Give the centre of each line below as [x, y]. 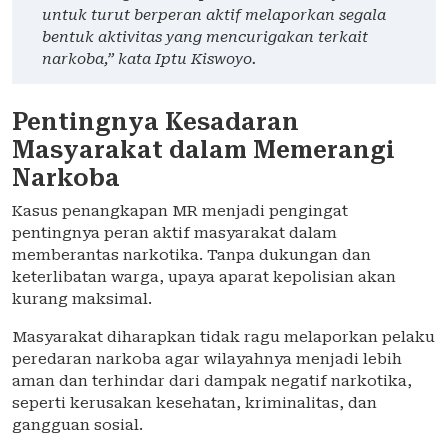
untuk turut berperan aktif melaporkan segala [214, 15]
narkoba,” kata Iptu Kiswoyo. [149, 59]
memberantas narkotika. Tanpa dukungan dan [191, 255]
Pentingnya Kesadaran [155, 122]
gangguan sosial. [77, 425]
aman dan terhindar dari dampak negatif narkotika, [212, 381]
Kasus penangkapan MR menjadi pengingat [180, 211]
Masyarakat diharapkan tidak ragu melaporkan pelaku [223, 337]
